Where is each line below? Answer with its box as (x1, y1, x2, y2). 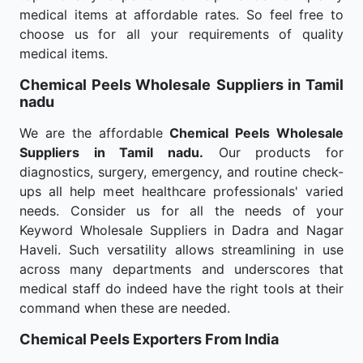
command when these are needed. (19, 300, 230, 316)
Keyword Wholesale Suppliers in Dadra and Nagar (19, 222, 344, 238)
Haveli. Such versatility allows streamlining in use (19, 241, 344, 258)
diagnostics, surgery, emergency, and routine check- (19, 164, 344, 180)
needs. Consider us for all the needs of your (19, 203, 344, 219)
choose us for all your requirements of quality (19, 26, 344, 42)
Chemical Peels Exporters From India (19, 331, 279, 348)
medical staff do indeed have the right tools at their (19, 280, 344, 297)
